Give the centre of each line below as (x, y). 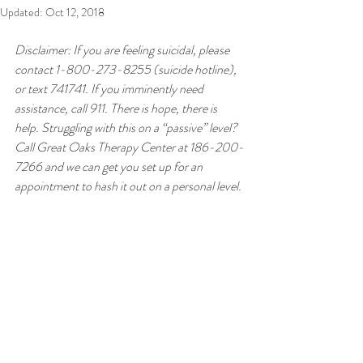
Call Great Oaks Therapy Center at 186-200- (129, 147)
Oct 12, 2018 (75, 12)
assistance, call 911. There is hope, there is (117, 108)
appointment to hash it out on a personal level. (128, 186)
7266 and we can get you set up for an (110, 167)
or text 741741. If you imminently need (110, 89)
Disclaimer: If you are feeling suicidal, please (123, 50)
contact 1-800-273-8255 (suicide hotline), (127, 69)
